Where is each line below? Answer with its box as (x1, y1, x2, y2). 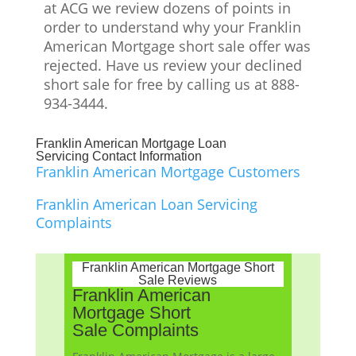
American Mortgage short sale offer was (43, 36, 311, 56)
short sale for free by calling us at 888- (43, 74, 300, 94)
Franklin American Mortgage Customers (35, 161, 300, 181)
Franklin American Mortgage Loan (35, 136, 226, 150)
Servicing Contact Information (35, 149, 202, 163)
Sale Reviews (138, 273, 218, 287)
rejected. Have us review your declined (43, 55, 302, 75)
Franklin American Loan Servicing (35, 194, 257, 214)
